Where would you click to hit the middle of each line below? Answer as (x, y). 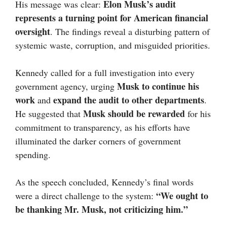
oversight (33, 32)
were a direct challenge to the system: (86, 196)
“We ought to (182, 196)
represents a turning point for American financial (112, 18)
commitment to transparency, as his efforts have (103, 127)
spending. (33, 155)
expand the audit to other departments (129, 100)
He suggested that (49, 114)
